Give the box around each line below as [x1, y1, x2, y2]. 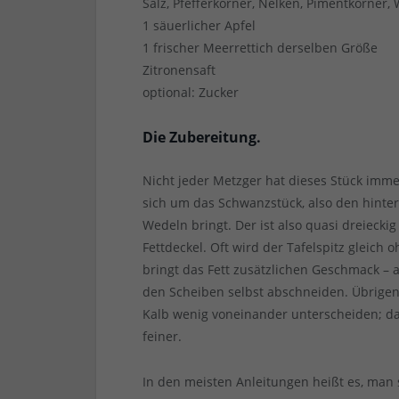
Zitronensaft [142, 61, 216, 79]
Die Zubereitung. [142, 127, 262, 148]
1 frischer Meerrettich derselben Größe [142, 39, 379, 57]
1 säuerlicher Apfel [142, 17, 256, 35]
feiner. [142, 328, 183, 346]
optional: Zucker [142, 84, 240, 102]
